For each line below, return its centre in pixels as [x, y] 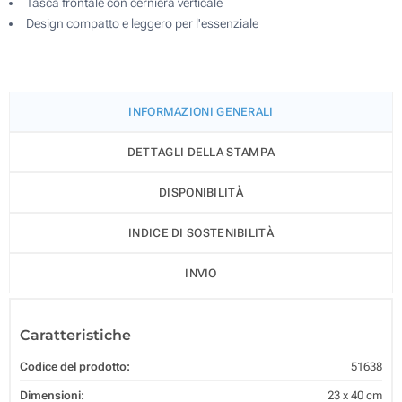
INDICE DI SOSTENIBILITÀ [201, 232]
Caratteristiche [75, 335]
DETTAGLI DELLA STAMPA [201, 152]
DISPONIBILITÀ [201, 192]
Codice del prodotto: [75, 366]
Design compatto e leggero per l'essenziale [142, 23]
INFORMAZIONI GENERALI [201, 111]
